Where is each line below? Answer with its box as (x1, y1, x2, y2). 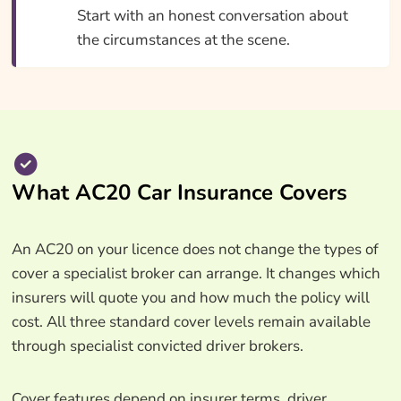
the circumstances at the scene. (76, 29, 290, 50)
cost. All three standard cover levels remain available (11, 311, 371, 332)
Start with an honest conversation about (76, 4, 348, 26)
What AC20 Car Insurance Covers (11, 177, 347, 207)
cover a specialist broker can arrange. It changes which (11, 262, 380, 284)
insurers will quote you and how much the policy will (11, 286, 370, 308)
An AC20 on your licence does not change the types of (11, 238, 379, 260)
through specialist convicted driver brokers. (11, 335, 303, 356)
